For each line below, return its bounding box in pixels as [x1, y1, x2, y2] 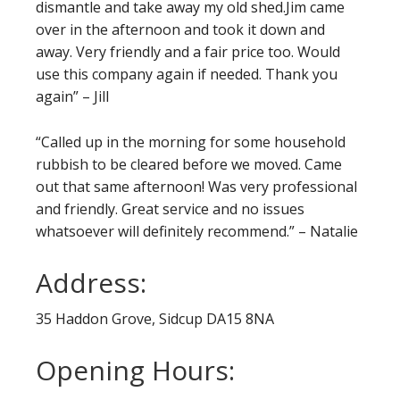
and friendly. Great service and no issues [36, 198, 304, 219]
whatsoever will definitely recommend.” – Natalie [36, 221, 358, 241]
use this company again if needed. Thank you [36, 63, 337, 84]
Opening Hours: [36, 351, 235, 388]
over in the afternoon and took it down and [36, 19, 325, 39]
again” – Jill [36, 86, 112, 106]
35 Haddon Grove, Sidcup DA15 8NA [36, 308, 274, 329]
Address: [36, 263, 146, 301]
